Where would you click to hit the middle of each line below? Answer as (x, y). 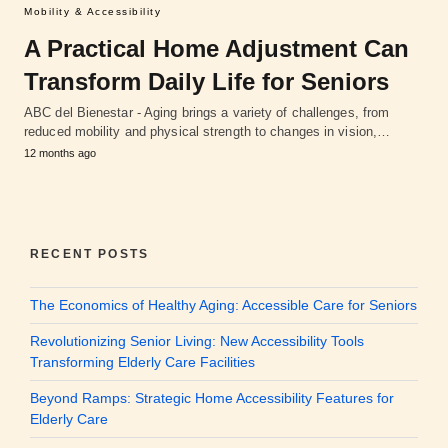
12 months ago (60, 153)
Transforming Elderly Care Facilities (142, 362)
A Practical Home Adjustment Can (216, 49)
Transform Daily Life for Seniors (206, 82)
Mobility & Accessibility (92, 12)
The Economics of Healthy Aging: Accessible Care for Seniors (223, 305)
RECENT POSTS (90, 254)
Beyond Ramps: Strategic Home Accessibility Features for (212, 398)
